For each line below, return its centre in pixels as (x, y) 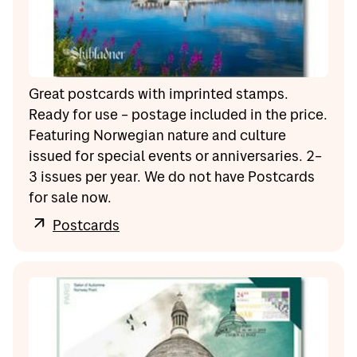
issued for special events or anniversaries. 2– (175, 155)
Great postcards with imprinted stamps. (159, 93)
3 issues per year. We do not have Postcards (172, 176)
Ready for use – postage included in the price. (178, 114)
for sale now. (70, 197)
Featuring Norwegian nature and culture (157, 135)
